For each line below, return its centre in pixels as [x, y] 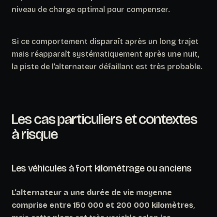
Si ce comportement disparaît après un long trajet [105, 41]
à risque [35, 134]
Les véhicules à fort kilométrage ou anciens [102, 168]
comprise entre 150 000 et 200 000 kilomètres [102, 205]
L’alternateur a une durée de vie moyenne [92, 192]
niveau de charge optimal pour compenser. [91, 9]
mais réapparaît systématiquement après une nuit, [105, 54]
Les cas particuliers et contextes [104, 119]
